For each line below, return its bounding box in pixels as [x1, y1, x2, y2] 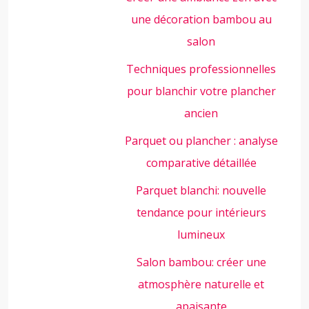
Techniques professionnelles [126, 61, 277, 77]
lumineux [177, 227, 226, 242]
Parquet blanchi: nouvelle [136, 183, 267, 198]
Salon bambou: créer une [136, 255, 266, 270]
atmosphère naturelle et [138, 277, 265, 292]
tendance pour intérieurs [136, 205, 266, 220]
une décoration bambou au [130, 12, 272, 27]
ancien [184, 106, 219, 121]
